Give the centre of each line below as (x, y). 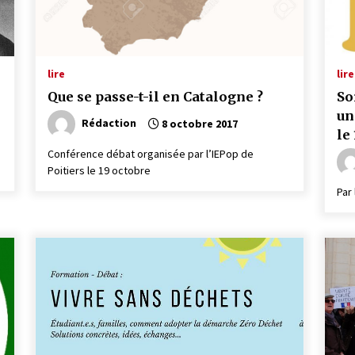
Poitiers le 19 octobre (99, 170)
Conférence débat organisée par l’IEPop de (151, 154)
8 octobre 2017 (199, 124)
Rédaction (109, 122)
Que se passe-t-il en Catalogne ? (157, 97)
